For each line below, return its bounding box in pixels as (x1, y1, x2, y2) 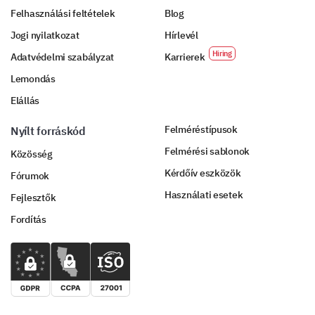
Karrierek (165, 51, 205, 64)
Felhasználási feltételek (11, 7, 115, 20)
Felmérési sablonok (165, 145, 250, 158)
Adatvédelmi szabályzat (11, 51, 115, 64)
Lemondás (11, 72, 56, 86)
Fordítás (11, 213, 46, 226)
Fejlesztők (11, 191, 56, 205)
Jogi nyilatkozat (11, 29, 79, 42)
